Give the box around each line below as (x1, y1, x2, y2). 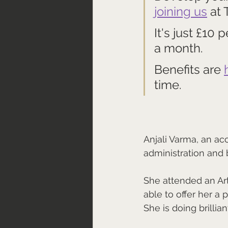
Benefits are (154, 62, 224, 77)
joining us (154, 4, 207, 19)
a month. (154, 41, 203, 55)
